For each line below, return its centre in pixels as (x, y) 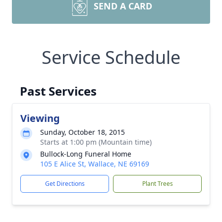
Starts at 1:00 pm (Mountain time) (96, 142)
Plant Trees (157, 184)
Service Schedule (111, 57)
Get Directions (65, 184)
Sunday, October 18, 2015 (83, 132)
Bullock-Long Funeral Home (86, 154)
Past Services (58, 91)
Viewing (40, 118)
